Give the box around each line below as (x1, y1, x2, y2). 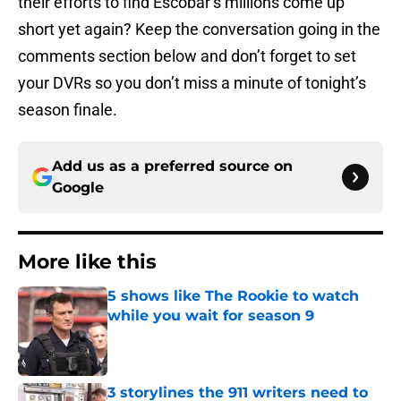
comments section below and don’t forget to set (18, 47, 356, 66)
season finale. (18, 100, 117, 120)
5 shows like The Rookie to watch (107, 287, 359, 305)
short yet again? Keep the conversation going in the (18, 20, 380, 39)
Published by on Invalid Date (107, 326, 262, 341)
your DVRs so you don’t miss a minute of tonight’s (18, 73, 366, 93)
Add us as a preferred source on (52, 158, 293, 175)
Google (52, 179, 104, 197)
